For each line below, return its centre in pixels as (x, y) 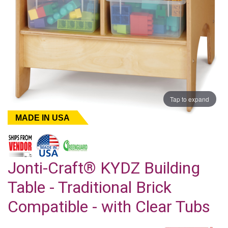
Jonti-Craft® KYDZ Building (104, 168)
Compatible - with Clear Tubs (109, 206)
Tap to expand (190, 99)
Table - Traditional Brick (90, 187)
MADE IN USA (42, 118)
